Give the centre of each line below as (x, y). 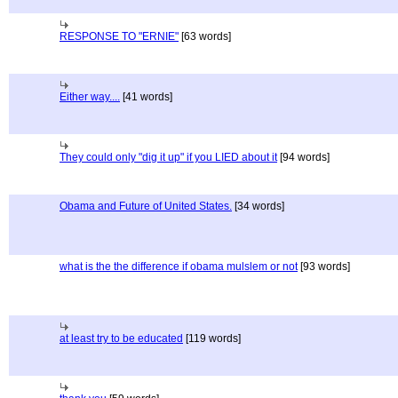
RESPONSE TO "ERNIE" (119, 36)
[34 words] (258, 206)
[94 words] (303, 157)
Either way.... (90, 97)
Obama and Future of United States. (146, 206)
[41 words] (146, 97)
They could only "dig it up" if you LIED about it (168, 157)
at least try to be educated (121, 338)
